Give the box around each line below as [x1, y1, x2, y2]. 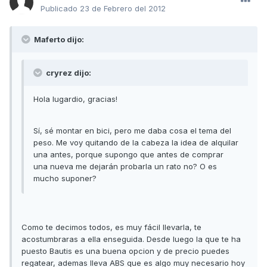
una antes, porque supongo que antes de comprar [33, 150, 223, 160]
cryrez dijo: [44, 68, 91, 78]
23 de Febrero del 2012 [80, 4, 166, 14]
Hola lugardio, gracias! [33, 94, 117, 104]
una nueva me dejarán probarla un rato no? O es [33, 162, 217, 172]
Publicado [41, 4, 80, 14]
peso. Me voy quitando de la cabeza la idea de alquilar [33, 138, 238, 148]
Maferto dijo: [32, 35, 84, 45]
